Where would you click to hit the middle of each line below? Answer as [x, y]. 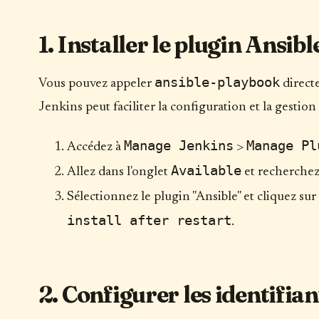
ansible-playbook [217, 83]
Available [206, 170]
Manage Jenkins [178, 145]
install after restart [149, 220]
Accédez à [95, 147]
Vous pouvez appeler [96, 84]
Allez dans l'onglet [119, 172]
